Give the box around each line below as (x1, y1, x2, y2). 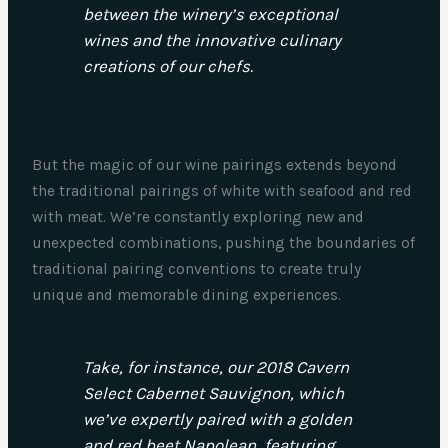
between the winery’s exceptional (82, 4, 338, 25)
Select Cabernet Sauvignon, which (82, 382, 344, 403)
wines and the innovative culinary (82, 30, 341, 51)
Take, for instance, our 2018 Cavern (82, 356, 349, 377)
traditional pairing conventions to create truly (32, 260, 362, 279)
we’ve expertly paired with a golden (82, 408, 352, 429)
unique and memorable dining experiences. (32, 286, 342, 305)
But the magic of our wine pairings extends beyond (32, 156, 398, 175)
